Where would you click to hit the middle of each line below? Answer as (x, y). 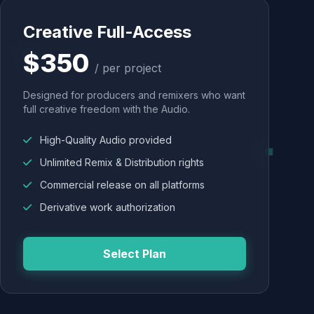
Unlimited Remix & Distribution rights (121, 162)
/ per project (128, 68)
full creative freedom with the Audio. (107, 109)
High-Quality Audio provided (104, 140)
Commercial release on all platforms (121, 185)
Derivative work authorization (106, 207)
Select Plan (135, 254)
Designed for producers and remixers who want (134, 95)
